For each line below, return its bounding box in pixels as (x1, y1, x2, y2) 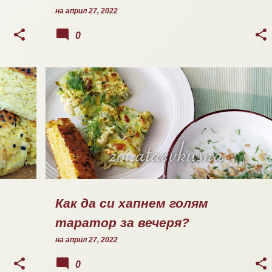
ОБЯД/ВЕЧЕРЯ (60, 86, 115, 94)
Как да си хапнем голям (55, 196, 208, 211)
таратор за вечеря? (55, 216, 189, 230)
